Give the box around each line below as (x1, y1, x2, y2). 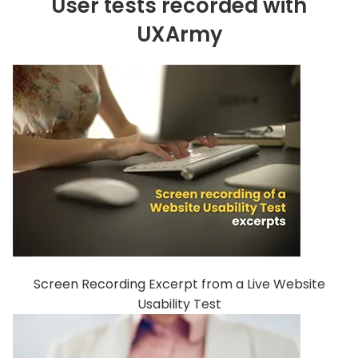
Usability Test (137, 295, 221, 313)
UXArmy (136, 20, 222, 50)
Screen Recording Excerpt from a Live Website (33, 275, 325, 293)
